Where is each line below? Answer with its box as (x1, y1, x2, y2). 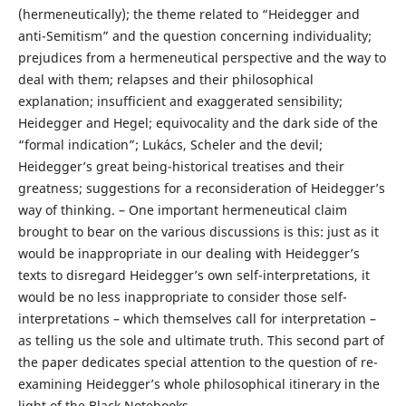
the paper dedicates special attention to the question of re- (17, 353, 378, 372)
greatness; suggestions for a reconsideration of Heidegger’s (17, 179, 385, 198)
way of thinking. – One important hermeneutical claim (17, 201, 347, 219)
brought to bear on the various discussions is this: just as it (17, 223, 379, 241)
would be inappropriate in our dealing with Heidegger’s (17, 245, 360, 263)
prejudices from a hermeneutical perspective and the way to (17, 49, 386, 67)
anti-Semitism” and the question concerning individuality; (17, 27, 372, 45)
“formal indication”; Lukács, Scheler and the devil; (17, 136, 323, 154)
